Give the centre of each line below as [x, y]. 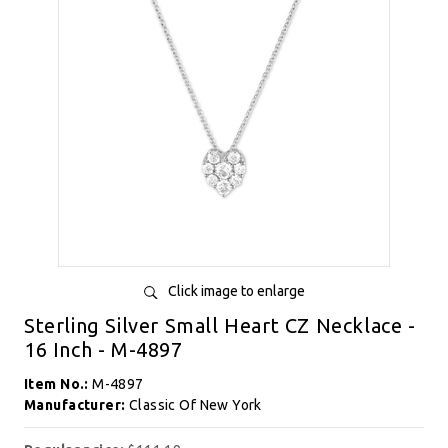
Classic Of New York [195, 405]
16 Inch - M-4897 [103, 349]
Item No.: [58, 384]
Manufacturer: [76, 405]
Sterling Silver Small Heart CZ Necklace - [220, 325]
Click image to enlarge [236, 291]
